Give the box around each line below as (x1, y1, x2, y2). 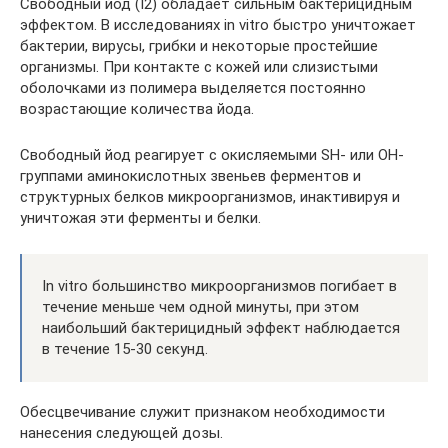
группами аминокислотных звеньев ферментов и (20, 167, 361, 185)
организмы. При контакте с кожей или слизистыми (20, 58, 378, 76)
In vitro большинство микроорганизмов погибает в (42, 277, 397, 295)
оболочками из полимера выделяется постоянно (20, 79, 366, 97)
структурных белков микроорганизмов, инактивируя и (20, 188, 400, 206)
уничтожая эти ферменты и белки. (20, 209, 261, 227)
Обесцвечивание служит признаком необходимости (20, 403, 385, 421)
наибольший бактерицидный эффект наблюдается (42, 319, 400, 337)
